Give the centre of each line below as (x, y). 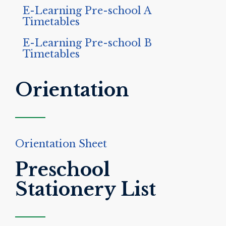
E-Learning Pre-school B (87, 43)
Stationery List (86, 190)
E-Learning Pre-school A (87, 11)
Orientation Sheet (61, 144)
